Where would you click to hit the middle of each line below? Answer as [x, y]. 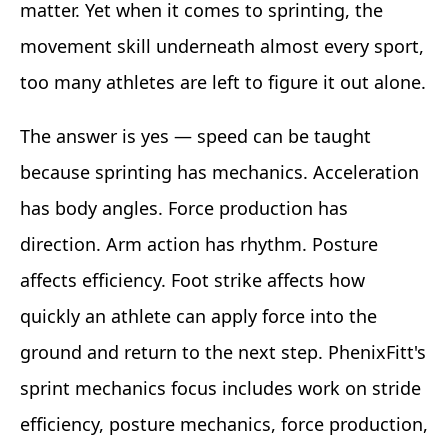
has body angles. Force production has [184, 208]
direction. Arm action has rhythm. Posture [199, 244]
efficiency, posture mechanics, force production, [224, 424]
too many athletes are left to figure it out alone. [223, 82]
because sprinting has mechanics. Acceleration [219, 172]
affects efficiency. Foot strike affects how [192, 280]
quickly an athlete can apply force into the [198, 316]
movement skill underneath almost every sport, [222, 46]
